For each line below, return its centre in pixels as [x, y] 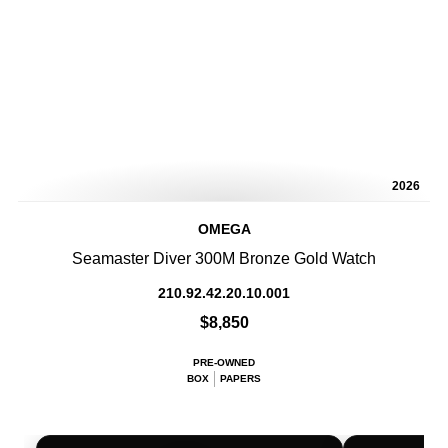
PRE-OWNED [224, 362]
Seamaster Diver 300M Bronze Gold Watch [224, 258]
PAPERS [240, 378]
